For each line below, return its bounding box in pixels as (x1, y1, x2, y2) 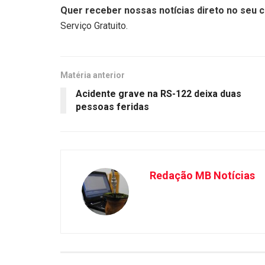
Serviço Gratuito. (60, 20, 128, 31)
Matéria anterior (60, 70, 125, 80)
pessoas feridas (76, 101, 149, 112)
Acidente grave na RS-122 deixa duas (76, 88, 241, 99)
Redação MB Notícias (150, 169, 255, 182)
